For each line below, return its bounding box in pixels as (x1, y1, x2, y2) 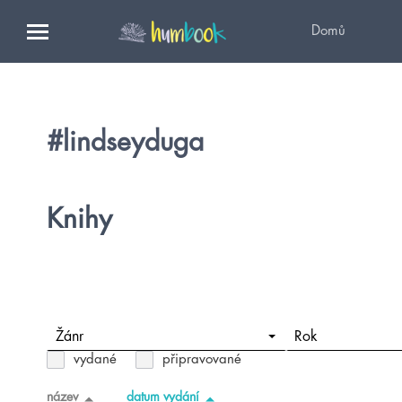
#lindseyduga (47, 128, 204, 155)
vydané (74, 352, 117, 366)
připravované (162, 352, 241, 366)
